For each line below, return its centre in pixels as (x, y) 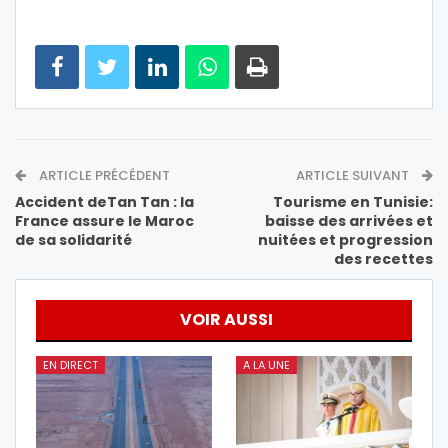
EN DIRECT (70, 364)
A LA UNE (266, 364)
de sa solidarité (73, 239)
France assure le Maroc (104, 220)
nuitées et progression (345, 239)
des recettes (383, 258)
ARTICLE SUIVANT (354, 175)
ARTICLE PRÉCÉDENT (103, 175)
